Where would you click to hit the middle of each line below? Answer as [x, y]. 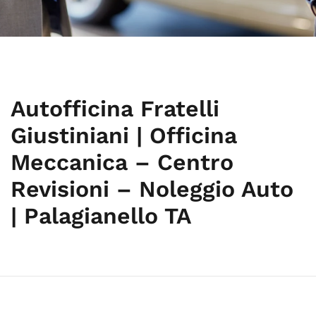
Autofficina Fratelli [115, 109]
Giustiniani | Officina [124, 135]
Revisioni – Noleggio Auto [152, 189]
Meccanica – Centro [122, 162]
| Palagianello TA [101, 216]
